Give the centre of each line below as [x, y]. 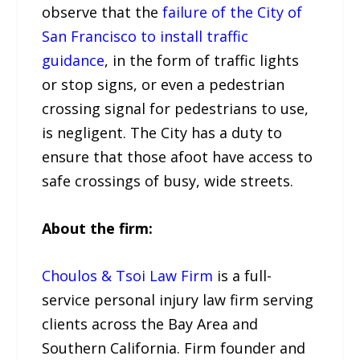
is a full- [243, 275]
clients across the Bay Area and [150, 323]
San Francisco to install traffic [145, 37]
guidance [74, 61]
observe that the [102, 12]
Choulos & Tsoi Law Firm [128, 275]
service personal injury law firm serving [178, 299]
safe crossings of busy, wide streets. [168, 181]
